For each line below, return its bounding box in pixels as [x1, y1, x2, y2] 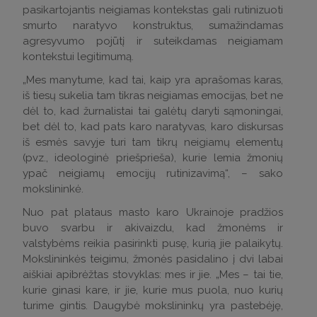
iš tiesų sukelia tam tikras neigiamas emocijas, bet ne [23, 89, 283, 103]
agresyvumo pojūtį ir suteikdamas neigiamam [23, 35, 283, 48]
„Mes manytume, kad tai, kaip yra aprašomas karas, [23, 74, 283, 87]
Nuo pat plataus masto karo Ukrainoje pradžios [23, 206, 283, 219]
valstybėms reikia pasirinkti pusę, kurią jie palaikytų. [23, 237, 283, 250]
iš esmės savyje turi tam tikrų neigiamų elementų [23, 136, 283, 149]
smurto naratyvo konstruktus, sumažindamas [23, 19, 283, 33]
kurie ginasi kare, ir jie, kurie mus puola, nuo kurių [23, 284, 283, 297]
